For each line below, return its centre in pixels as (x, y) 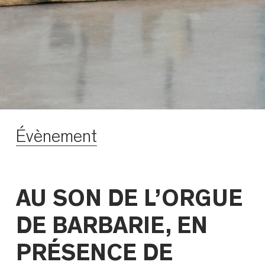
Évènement (57, 137)
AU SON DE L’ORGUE (130, 198)
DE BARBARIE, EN (112, 226)
